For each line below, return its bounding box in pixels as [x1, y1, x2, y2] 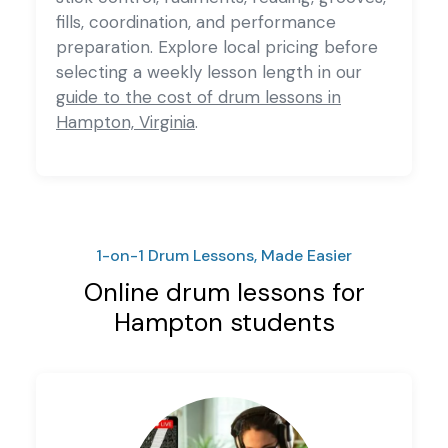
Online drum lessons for [83, 275, 365, 309]
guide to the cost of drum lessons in [56, 85, 341, 108]
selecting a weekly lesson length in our [56, 60, 362, 83]
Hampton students [113, 305, 335, 339]
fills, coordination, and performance [56, 10, 336, 33]
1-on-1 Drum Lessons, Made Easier [96, 244, 352, 266]
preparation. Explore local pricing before [56, 35, 378, 58]
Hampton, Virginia [56, 110, 195, 133]
